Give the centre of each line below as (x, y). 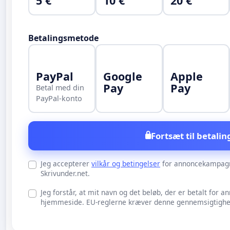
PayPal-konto (59, 99)
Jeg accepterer (66, 163)
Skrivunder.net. (65, 173)
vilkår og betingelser (126, 163)
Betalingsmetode (63, 38)
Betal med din (60, 88)
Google (122, 76)
